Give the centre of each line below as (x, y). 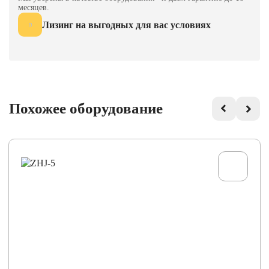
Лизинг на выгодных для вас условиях (126, 25)
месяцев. (34, 8)
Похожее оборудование (86, 108)
